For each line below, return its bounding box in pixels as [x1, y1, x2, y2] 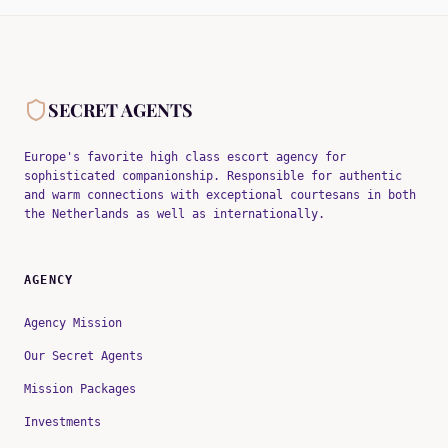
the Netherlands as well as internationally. [24, 207, 325, 222]
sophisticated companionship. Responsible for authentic [24, 169, 402, 184]
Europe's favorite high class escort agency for [24, 150, 346, 165]
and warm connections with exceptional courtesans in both [24, 188, 416, 203]
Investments [24, 415, 101, 430]
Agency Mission [24, 316, 122, 331]
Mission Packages [24, 382, 136, 397]
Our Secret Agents [24, 349, 143, 364]
